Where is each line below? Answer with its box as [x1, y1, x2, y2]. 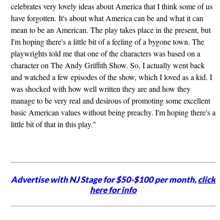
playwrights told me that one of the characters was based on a [10, 48, 200, 59]
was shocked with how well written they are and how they [10, 83, 191, 94]
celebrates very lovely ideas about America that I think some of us [10, 1, 213, 12]
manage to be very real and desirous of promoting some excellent [10, 95, 210, 106]
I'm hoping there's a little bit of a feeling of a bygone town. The [10, 36, 204, 47]
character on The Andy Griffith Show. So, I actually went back [10, 60, 205, 71]
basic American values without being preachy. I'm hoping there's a [10, 107, 216, 118]
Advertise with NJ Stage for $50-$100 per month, [11, 174, 198, 185]
